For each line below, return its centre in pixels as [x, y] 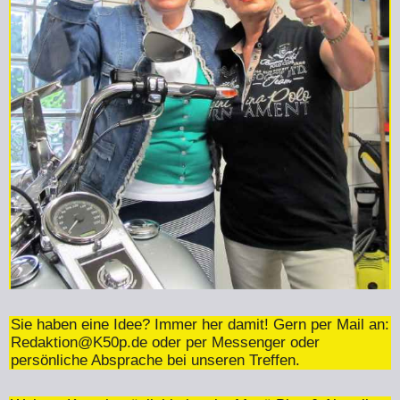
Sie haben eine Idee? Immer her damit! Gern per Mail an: [200, 324]
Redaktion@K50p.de [79, 342]
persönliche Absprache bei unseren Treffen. [155, 360]
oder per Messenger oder [233, 342]
